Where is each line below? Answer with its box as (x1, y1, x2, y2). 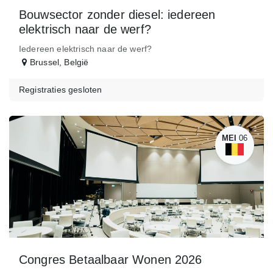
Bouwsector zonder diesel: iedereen (19, 7, 216, 21)
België (64, 57, 89, 67)
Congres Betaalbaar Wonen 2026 (19, 252, 202, 266)
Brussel (30, 57, 60, 67)
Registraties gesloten (19, 84, 102, 94)
